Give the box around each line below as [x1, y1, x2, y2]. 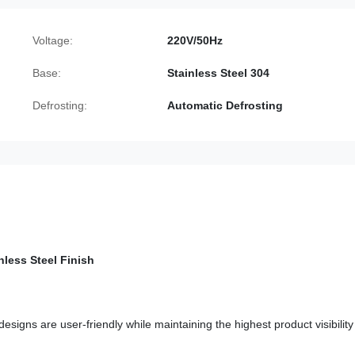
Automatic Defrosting [167, 99, 283, 112]
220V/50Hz [167, 34, 223, 47]
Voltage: [32, 34, 73, 47]
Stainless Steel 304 [167, 67, 269, 79]
